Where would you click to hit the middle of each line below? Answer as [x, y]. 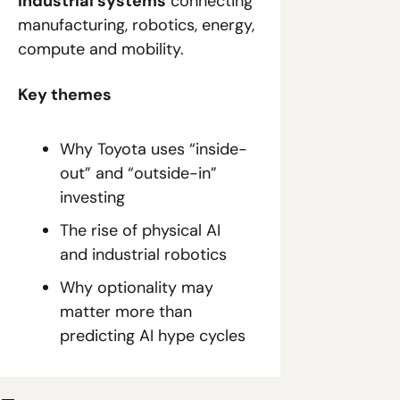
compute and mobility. [101, 50]
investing [92, 198]
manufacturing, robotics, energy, [136, 25]
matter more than [126, 312]
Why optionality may [137, 288]
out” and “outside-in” [138, 174]
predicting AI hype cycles [153, 336]
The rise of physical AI [140, 231]
